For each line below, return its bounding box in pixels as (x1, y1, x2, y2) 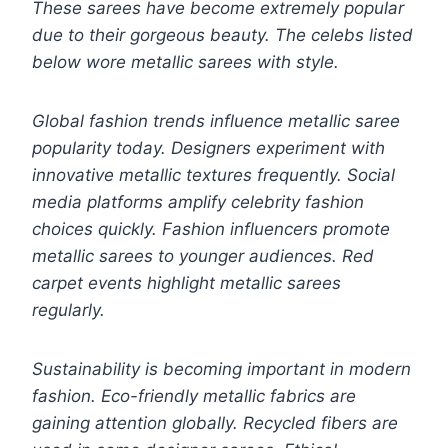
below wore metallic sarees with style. (32, 52, 339, 73)
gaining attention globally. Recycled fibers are (32, 413, 398, 434)
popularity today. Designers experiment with (32, 138, 385, 159)
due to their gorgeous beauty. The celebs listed (32, 25, 413, 46)
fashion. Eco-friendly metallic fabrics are (32, 386, 356, 407)
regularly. (32, 300, 105, 321)
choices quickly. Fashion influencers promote (32, 219, 390, 240)
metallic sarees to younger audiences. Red (32, 246, 374, 267)
